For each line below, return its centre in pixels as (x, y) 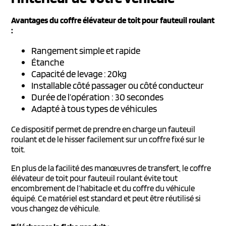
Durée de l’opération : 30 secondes (98, 97)
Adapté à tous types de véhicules (94, 108)
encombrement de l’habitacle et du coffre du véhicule (103, 188)
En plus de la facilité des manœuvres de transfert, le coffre (111, 168)
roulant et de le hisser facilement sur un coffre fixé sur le (108, 139)
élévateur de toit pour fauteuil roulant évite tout (95, 178)
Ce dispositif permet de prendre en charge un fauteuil (103, 129)
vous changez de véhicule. (56, 208)
